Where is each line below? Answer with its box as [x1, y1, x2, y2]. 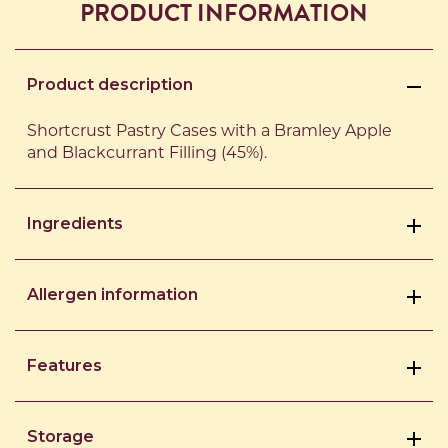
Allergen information [27, 285, 198, 304]
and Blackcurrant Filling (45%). [27, 143, 267, 162]
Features [27, 356, 102, 375]
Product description [27, 75, 193, 94]
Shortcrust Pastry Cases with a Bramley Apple [27, 121, 392, 140]
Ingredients [27, 214, 123, 233]
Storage [27, 427, 94, 446]
